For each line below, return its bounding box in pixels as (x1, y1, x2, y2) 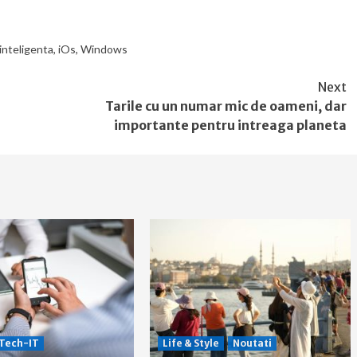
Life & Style (162, 336, 219, 349)
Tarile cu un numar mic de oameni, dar (105, 97, 347, 114)
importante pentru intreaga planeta (114, 116, 347, 133)
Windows (80, 41, 127, 56)
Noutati (232, 336, 272, 349)
